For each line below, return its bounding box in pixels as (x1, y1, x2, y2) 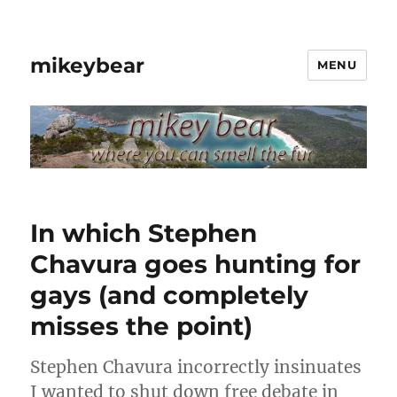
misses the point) (30, 310, 253, 341)
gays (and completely (30, 279, 309, 310)
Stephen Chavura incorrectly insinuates (30, 355, 362, 378)
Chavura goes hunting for (30, 248, 362, 279)
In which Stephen (30, 217, 258, 248)
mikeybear (30, 52, 145, 78)
